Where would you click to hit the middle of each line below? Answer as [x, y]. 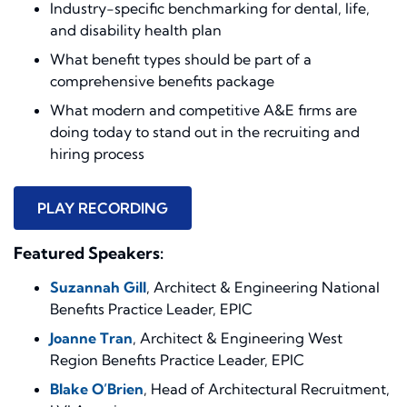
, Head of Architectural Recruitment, [267, 389]
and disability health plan [136, 30]
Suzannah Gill [98, 288]
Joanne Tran [91, 338]
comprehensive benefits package [162, 81]
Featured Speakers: [89, 253]
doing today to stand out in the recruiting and [205, 132]
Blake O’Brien [97, 389]
